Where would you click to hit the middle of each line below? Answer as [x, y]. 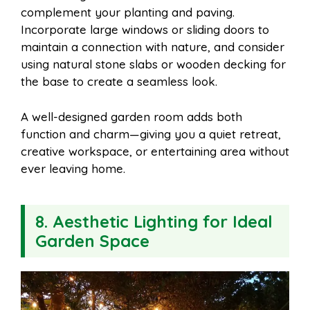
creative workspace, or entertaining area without [155, 151]
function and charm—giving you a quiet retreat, [151, 134]
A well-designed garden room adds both [131, 116]
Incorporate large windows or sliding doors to [145, 30]
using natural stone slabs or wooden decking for [153, 64]
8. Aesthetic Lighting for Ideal [154, 221]
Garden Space [92, 240]
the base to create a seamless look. [119, 82]
